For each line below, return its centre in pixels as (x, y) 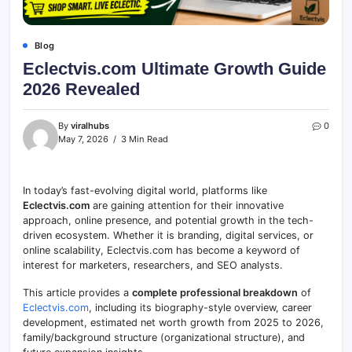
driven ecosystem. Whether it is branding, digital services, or (168, 236)
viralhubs (90, 126)
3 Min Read (143, 139)
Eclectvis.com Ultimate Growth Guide (174, 69)
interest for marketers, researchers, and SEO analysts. (153, 266)
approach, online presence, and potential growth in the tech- (168, 221)
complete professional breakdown (215, 293)
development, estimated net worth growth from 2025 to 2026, (173, 323)
